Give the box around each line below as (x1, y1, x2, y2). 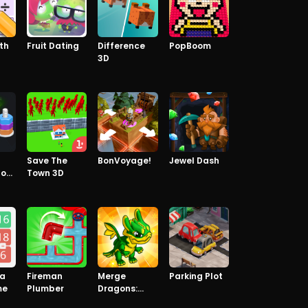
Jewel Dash (168, 155, 219, 166)
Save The (26, 155, 67, 166)
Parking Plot (168, 269, 223, 282)
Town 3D (26, 167, 64, 179)
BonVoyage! (98, 155, 151, 166)
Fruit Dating (26, 39, 79, 52)
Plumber (26, 282, 64, 294)
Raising (98, 294, 130, 307)
